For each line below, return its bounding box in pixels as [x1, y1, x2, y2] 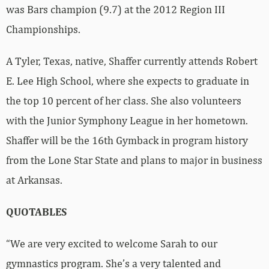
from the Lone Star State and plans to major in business [6, 154, 262, 167]
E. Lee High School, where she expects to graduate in [6, 74, 249, 88]
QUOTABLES [6, 205, 67, 219]
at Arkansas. [6, 174, 62, 187]
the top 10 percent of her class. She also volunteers [6, 94, 241, 107]
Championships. [6, 23, 80, 36]
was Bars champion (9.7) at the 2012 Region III [6, 3, 225, 16]
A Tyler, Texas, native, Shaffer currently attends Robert [6, 55, 258, 68]
